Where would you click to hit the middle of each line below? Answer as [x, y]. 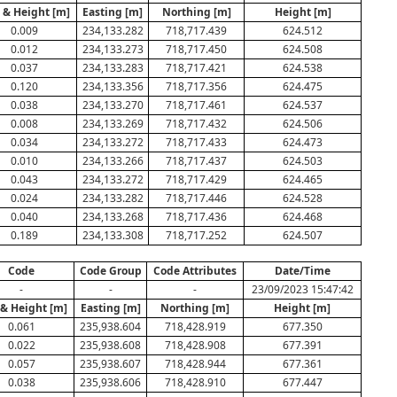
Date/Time [302, 271]
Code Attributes [195, 271]
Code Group [110, 271]
